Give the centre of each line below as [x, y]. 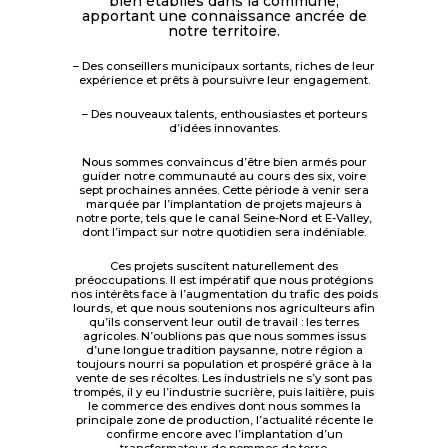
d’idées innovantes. [224, 128]
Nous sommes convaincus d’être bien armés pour [224, 162]
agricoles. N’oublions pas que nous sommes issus [224, 336]
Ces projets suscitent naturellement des [224, 266]
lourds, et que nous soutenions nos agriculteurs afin [224, 308]
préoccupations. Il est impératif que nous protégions [224, 280]
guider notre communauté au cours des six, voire [224, 176]
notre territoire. [224, 31]
